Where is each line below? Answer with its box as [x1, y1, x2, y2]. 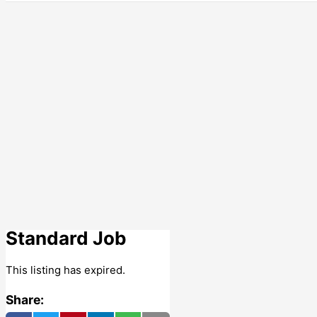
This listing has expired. [6, 263, 125, 277]
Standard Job [6, 226, 127, 249]
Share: [6, 292, 44, 307]
